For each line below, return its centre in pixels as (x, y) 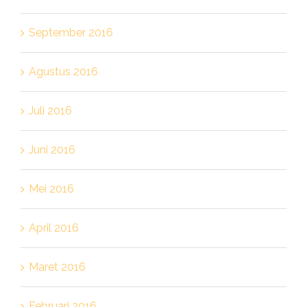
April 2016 (53, 228)
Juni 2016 (52, 149)
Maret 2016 (57, 267)
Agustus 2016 (63, 71)
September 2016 (71, 32)
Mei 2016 (51, 188)
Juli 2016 (50, 110)
